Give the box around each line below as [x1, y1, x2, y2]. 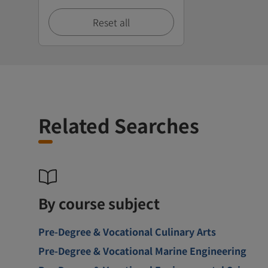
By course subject [38, 192, 160, 214]
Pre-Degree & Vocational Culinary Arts [38, 224, 216, 239]
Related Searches [38, 111, 199, 139]
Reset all [93, 14, 130, 29]
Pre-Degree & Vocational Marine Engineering [38, 243, 246, 258]
